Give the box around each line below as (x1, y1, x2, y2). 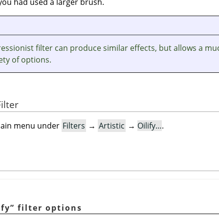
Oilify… (137, 120, 162, 131)
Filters (63, 120, 85, 131)
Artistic (99, 120, 125, 131)
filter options (15, 202, 82, 213)
